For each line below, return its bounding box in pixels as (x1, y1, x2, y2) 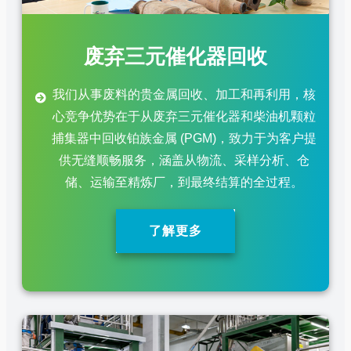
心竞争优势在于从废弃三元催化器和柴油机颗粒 (52, 110, 317, 123)
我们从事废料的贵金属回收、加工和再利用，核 (52, 88, 317, 101)
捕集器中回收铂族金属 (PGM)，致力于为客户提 (52, 132, 317, 145)
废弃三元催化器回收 (84, 45, 267, 68)
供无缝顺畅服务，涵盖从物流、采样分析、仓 (59, 154, 310, 167)
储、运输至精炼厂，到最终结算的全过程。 (65, 175, 304, 189)
